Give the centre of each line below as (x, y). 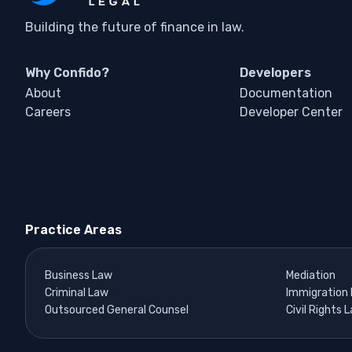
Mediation (310, 276)
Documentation (286, 93)
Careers (48, 112)
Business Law (79, 276)
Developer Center (291, 112)
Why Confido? (67, 73)
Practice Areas (73, 230)
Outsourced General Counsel (117, 310)
